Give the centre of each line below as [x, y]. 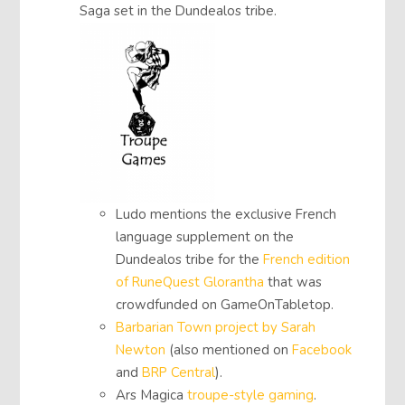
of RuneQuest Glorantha [190, 282]
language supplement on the [205, 236]
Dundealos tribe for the [190, 259]
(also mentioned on [229, 349]
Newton [141, 349]
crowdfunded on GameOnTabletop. [225, 304]
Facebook [322, 349]
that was [293, 282]
